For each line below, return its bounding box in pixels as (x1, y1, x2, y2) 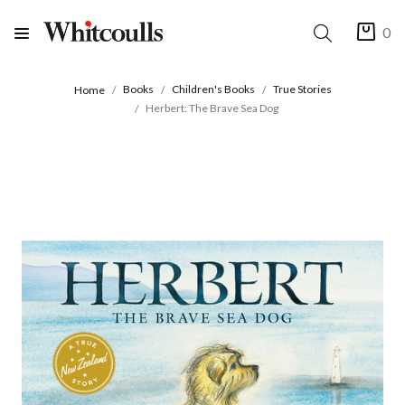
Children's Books (171, 82, 255, 97)
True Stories (272, 82, 332, 97)
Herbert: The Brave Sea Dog (145, 100, 278, 115)
